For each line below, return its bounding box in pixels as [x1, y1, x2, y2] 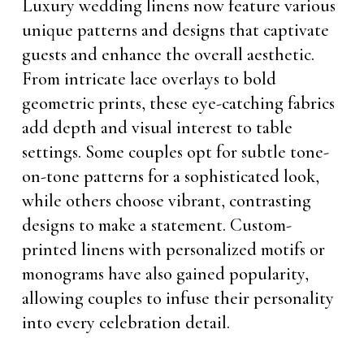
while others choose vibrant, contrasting [21, 190, 311, 211]
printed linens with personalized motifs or [21, 239, 325, 260]
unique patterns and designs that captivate [21, 19, 329, 41]
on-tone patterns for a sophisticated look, [21, 166, 319, 187]
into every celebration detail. [21, 312, 230, 333]
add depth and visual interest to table [21, 117, 292, 138]
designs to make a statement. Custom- [21, 214, 292, 236]
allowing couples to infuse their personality [21, 288, 334, 309]
